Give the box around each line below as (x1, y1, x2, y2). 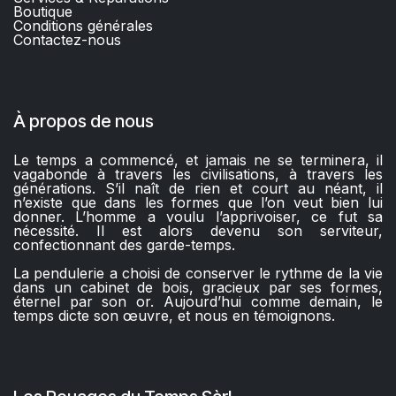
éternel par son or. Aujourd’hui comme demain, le (13, 292, 383, 310)
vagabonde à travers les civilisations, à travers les (13, 164, 383, 183)
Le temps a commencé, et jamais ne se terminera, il (13, 150, 383, 169)
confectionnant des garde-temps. (13, 235, 235, 254)
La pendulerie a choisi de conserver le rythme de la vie (13, 263, 383, 282)
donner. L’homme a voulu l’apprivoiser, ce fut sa (13, 207, 383, 225)
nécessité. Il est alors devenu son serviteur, (13, 221, 383, 240)
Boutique (13, 2, 72, 20)
